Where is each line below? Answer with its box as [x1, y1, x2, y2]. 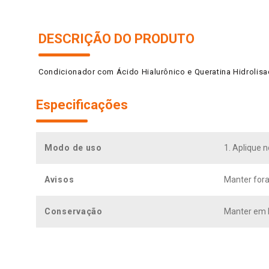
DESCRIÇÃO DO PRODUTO [38, 31, 195, 46]
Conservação [44, 206, 103, 216]
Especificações [36, 97, 128, 112]
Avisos [44, 174, 74, 184]
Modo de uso [44, 142, 102, 153]
